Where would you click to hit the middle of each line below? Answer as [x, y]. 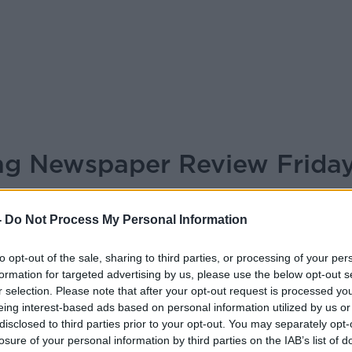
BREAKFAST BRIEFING [206, 213]
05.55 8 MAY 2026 [250, 267]
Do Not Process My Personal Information [126, 220]
